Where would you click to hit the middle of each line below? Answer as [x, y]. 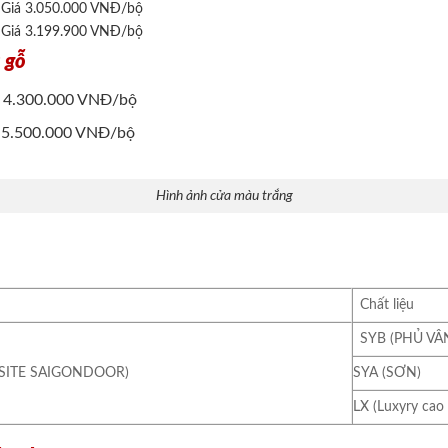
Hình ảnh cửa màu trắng [224, 196]
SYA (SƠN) [387, 373]
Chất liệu [387, 305]
